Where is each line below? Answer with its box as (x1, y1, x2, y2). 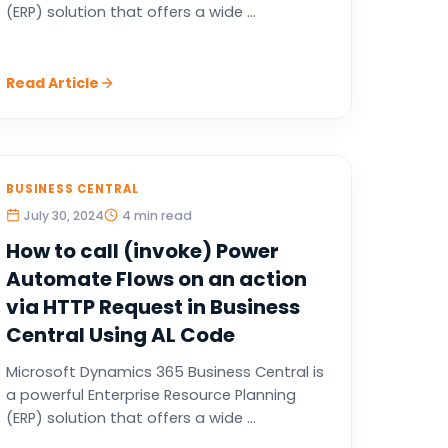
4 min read (121, 207, 192, 224)
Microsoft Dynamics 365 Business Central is (5, 362, 324, 382)
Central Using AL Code (5, 321, 235, 349)
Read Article (5, 73, 99, 93)
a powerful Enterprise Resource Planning (5, 385, 296, 405)
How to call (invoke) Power (5, 237, 279, 265)
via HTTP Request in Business (5, 293, 300, 321)
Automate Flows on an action (5, 265, 307, 293)
